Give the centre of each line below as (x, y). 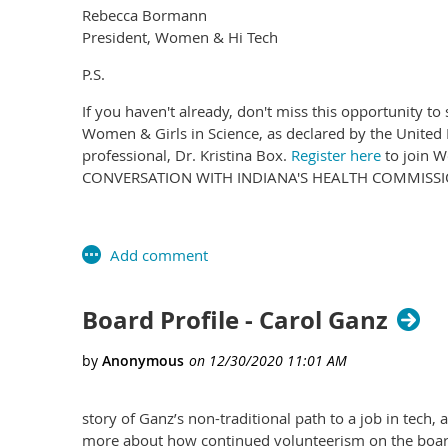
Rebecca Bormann (144, 15)
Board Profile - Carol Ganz (235, 319)
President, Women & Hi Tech (180, 37)
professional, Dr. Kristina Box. (186, 155)
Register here (336, 155)
